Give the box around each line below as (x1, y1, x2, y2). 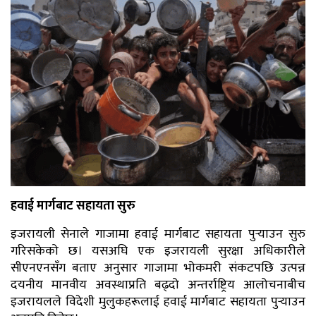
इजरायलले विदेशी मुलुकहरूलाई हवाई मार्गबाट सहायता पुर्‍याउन (11, 291, 305, 312)
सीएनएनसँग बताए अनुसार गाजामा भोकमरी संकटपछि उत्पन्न (11, 257, 305, 279)
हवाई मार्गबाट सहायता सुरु (11, 195, 135, 217)
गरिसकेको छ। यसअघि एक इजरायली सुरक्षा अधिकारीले (11, 240, 305, 262)
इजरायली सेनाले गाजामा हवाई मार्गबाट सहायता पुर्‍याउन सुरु (11, 223, 305, 245)
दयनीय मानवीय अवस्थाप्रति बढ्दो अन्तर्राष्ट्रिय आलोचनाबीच (11, 274, 305, 296)
